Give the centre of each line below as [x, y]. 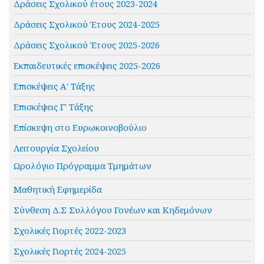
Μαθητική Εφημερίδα [57, 189]
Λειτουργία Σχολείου [56, 148]
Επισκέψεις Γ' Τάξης [53, 107]
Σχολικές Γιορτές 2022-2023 [70, 231]
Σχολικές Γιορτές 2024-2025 [70, 251]
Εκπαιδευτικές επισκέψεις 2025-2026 [87, 66]
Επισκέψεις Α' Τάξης [54, 86]
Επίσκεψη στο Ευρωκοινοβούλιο [80, 128]
